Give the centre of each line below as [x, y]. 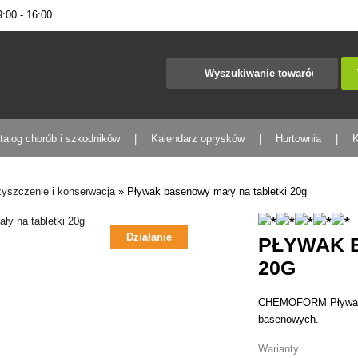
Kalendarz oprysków [198, 139]
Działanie [149, 237]
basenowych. [289, 319]
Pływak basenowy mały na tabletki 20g [217, 191]
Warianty [279, 349]
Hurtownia [299, 139]
